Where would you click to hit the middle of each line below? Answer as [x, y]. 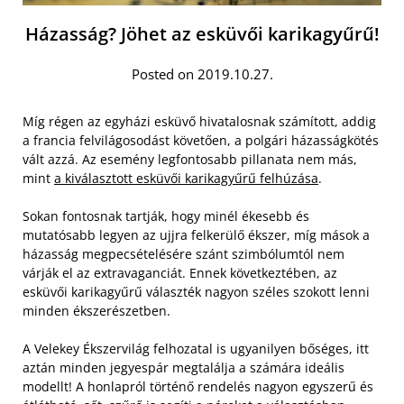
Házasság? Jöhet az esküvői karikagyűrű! [202, 33]
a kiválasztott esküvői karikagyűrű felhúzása [186, 178]
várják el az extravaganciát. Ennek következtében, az [180, 272]
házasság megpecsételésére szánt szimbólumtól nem [184, 253]
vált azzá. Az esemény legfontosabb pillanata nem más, [190, 159]
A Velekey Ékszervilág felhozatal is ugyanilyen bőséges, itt [196, 348]
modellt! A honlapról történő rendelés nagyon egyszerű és [198, 386]
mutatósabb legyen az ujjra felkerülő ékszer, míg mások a [196, 234]
